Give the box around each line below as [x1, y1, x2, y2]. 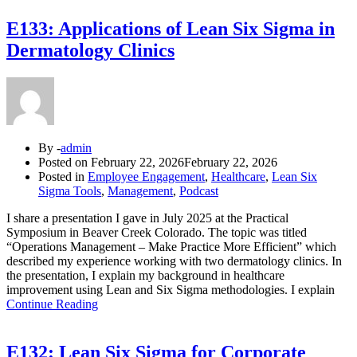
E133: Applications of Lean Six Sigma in [6, 18, 335, 40]
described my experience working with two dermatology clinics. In [6, 254, 342, 269]
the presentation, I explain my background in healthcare [6, 269, 284, 283]
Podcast [179, 184, 218, 198]
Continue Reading [6, 297, 98, 312]
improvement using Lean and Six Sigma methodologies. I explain [6, 283, 335, 297]
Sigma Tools [38, 184, 101, 198]
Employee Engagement [88, 170, 205, 184]
